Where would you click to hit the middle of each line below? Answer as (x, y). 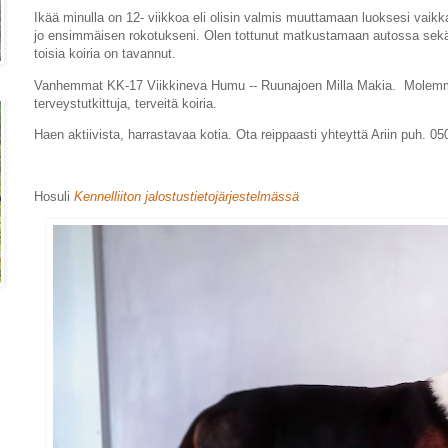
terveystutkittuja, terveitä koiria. (125, 103)
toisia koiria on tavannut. (107, 54)
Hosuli (54, 197)
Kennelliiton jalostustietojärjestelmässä (186, 197)
